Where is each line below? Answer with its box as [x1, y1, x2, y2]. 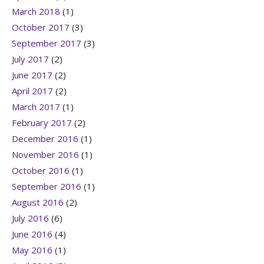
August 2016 [12, 196, 64, 209]
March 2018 [12, 5, 60, 18]
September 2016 [12, 180, 81, 193]
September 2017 [12, 37, 81, 49]
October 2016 [12, 164, 70, 177]
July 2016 [12, 212, 49, 225]
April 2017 [12, 85, 53, 97]
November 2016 [12, 148, 79, 161]
